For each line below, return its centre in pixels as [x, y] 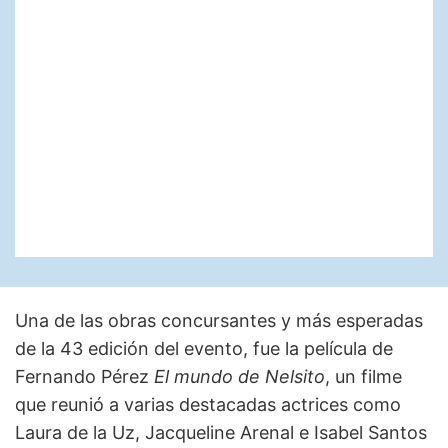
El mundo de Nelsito [239, 377]
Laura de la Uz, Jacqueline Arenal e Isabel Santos [221, 433]
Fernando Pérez [84, 377]
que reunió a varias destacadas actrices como [208, 405]
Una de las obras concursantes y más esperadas [219, 321]
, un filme [363, 377]
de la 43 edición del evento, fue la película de [204, 349]
